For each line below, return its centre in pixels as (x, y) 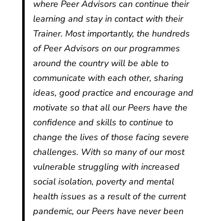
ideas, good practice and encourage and (113, 93)
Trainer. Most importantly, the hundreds (112, 34)
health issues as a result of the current (110, 196)
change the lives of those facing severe (111, 137)
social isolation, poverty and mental (104, 182)
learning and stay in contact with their (108, 19)
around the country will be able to (101, 63)
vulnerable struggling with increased (107, 167)
